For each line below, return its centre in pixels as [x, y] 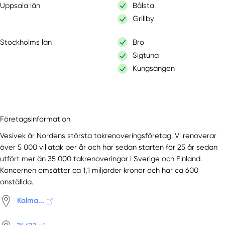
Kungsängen [154, 69]
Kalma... [31, 201]
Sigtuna [146, 55]
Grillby [144, 19]
